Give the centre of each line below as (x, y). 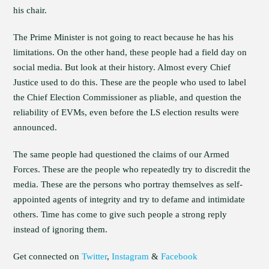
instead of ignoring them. (61, 229)
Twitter (95, 256)
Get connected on (48, 256)
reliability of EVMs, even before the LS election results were (126, 112)
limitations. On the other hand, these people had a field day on (130, 52)
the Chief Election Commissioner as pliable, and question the (128, 97)
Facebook (180, 256)
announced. (35, 127)
